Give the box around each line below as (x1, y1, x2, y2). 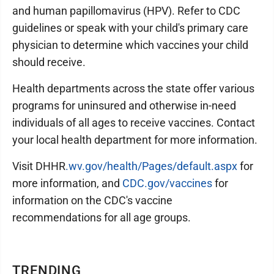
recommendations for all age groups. (12, 211, 191, 224)
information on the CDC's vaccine (12, 194, 172, 207)
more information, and (12, 177, 122, 190)
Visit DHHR (12, 160, 65, 172)
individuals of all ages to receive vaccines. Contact (12, 116, 255, 129)
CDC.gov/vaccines (122, 177, 212, 190)
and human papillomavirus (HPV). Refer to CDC (12, 4, 240, 17)
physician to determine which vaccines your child (12, 39, 248, 51)
